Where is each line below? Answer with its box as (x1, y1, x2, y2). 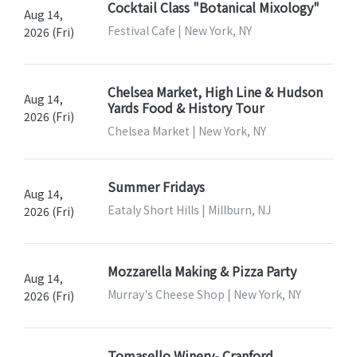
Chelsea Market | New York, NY (107, 122, 266, 139)
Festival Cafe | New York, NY (107, 22, 252, 38)
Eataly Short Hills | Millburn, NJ (107, 201, 271, 218)
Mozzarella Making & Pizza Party (107, 261, 296, 280)
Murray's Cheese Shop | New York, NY (107, 285, 301, 302)
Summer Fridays (107, 176, 205, 196)
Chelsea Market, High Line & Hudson (107, 81, 323, 101)
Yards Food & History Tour (107, 97, 264, 117)
